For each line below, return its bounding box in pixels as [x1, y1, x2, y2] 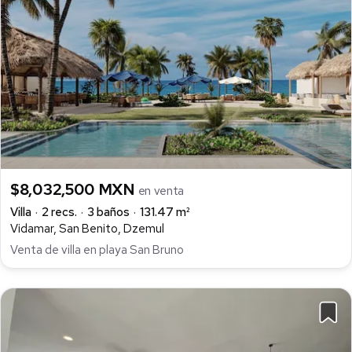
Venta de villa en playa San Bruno [10, 241, 184, 258]
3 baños [87, 204, 130, 221]
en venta [137, 183, 185, 200]
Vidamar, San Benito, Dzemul [10, 221, 164, 237]
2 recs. [42, 204, 77, 221]
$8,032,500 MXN [10, 179, 138, 200]
